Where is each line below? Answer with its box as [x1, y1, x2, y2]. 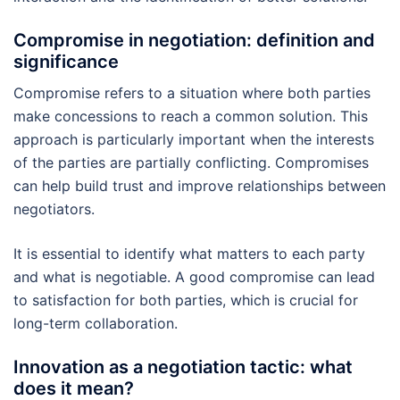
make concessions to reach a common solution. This [13, 107, 368, 126]
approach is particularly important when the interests [13, 130, 374, 149]
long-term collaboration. [13, 314, 178, 333]
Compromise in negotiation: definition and [13, 29, 375, 52]
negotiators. [13, 200, 95, 219]
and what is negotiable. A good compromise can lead [13, 268, 375, 287]
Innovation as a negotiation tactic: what [13, 356, 353, 379]
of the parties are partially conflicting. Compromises [13, 154, 369, 172]
